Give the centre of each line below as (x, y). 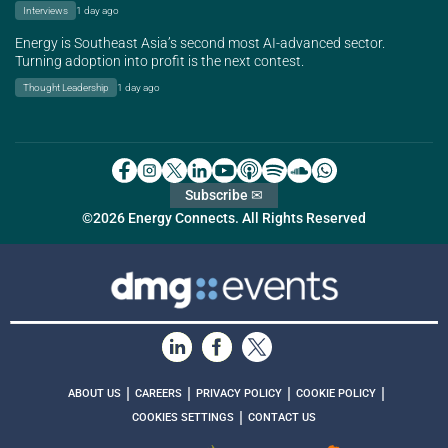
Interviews (45, 10)
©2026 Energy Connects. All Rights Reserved (224, 218)
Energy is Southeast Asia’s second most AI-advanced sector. (200, 43)
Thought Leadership (66, 87)
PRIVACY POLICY (239, 393)
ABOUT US (94, 393)
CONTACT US (282, 417)
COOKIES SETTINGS (183, 417)
